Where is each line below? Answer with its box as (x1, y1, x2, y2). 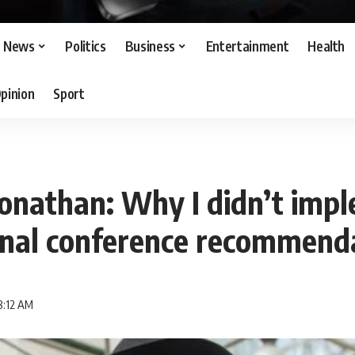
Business (124, 37, 175, 55)
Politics (65, 37, 106, 55)
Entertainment (205, 37, 289, 55)
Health (307, 37, 345, 55)
